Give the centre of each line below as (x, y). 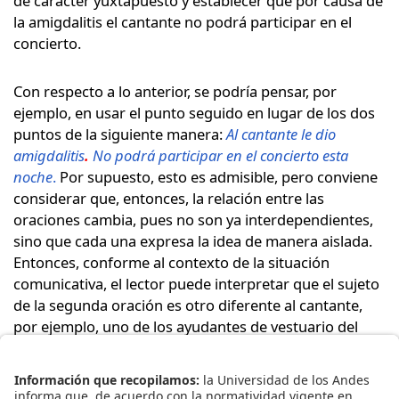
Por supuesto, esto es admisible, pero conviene (217, 176)
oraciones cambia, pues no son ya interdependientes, (193, 219)
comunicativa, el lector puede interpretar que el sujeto (196, 283)
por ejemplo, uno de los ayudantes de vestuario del (186, 326)
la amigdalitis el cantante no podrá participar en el (183, 21)
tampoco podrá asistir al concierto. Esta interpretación (198, 369)
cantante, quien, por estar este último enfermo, (173, 347)
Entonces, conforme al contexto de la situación (171, 262)
